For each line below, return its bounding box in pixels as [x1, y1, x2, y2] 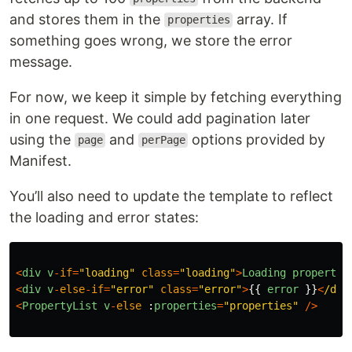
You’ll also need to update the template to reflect [9, 187, 333, 204]
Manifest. [9, 152, 71, 169]
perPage [141, 134, 185, 147]
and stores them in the [9, 10, 164, 27]
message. [9, 53, 72, 70]
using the [9, 130, 75, 148]
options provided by [188, 130, 326, 148]
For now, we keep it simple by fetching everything [9, 88, 342, 105]
